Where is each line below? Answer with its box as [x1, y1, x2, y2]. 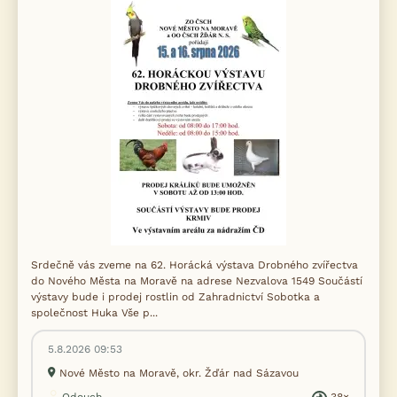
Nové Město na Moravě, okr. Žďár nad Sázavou [59, 367, 299, 379]
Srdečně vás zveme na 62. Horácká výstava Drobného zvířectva [31, 259, 358, 271]
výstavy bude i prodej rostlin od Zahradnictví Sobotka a [31, 291, 320, 303]
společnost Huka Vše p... [31, 307, 158, 319]
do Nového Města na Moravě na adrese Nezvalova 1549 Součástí [31, 275, 362, 287]
